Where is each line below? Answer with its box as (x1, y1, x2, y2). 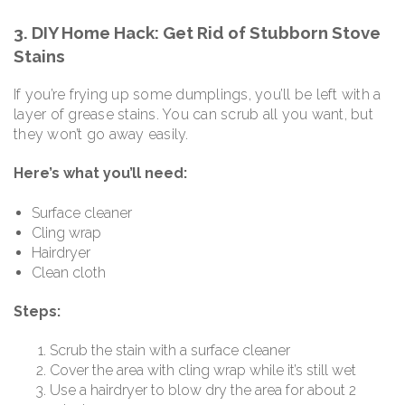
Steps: (14, 302, 61, 320)
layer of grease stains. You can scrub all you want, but (14, 106, 373, 124)
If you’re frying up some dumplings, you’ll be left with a (14, 86, 381, 104)
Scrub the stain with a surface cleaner (50, 342, 290, 360)
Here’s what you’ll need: (14, 165, 187, 183)
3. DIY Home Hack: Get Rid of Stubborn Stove (14, 23, 381, 43)
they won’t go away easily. (14, 126, 189, 144)
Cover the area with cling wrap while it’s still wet (50, 362, 356, 380)
